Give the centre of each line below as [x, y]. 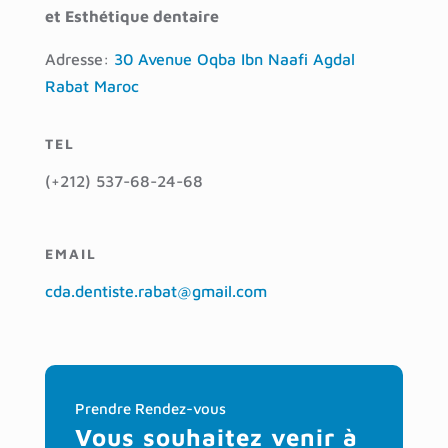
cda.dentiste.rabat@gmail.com [155, 291]
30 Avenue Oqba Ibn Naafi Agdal [234, 59]
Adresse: [76, 59]
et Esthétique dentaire [131, 16]
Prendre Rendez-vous [150, 409]
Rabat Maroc [91, 86]
